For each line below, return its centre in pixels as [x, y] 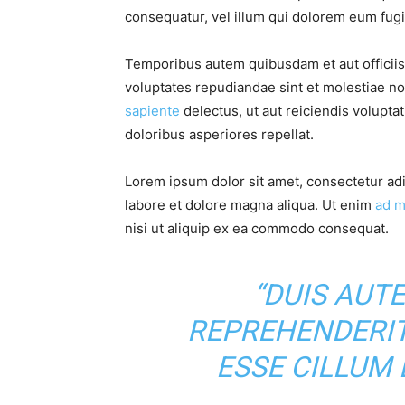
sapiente [152, 111]
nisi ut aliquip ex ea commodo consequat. [257, 229]
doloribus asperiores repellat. [219, 135]
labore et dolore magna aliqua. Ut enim [250, 205]
